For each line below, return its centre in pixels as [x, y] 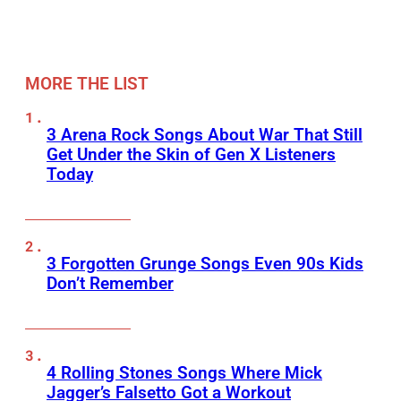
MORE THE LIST [87, 84]
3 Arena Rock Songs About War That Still [205, 135]
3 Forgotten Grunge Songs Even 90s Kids [205, 264]
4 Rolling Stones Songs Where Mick [184, 373]
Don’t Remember [110, 284]
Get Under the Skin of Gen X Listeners [191, 155]
